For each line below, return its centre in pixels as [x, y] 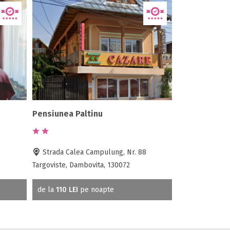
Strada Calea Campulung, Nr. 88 [94, 152]
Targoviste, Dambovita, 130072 [81, 165]
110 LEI [67, 190]
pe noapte [96, 190]
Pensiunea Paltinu [68, 114]
